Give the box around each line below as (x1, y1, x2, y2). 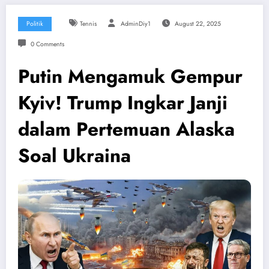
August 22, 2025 (174, 19, 221, 29)
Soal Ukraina (18, 142, 131, 170)
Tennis (79, 19, 97, 29)
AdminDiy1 (120, 19, 151, 29)
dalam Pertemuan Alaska (18, 115, 235, 144)
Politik (26, 19, 43, 29)
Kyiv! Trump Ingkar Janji (18, 89, 228, 117)
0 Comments (30, 40, 64, 49)
